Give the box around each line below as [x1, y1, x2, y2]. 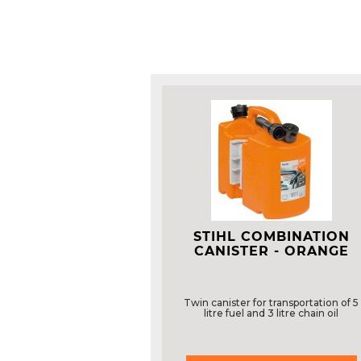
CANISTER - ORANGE [193, 243, 349, 259]
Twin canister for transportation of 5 [184, 297, 359, 309]
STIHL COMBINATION [193, 229, 350, 244]
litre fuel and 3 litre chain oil [204, 307, 339, 319]
